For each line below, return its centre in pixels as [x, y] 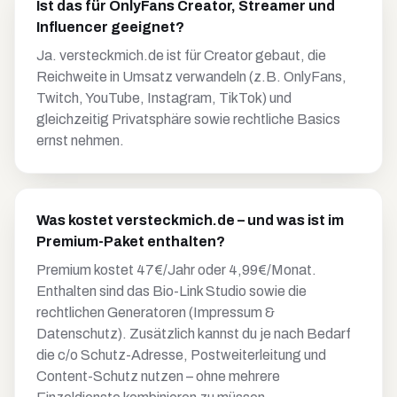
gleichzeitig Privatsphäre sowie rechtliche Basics [188, 119]
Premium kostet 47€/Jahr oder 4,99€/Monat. [176, 270]
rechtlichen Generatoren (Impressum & [156, 312]
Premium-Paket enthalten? [131, 241]
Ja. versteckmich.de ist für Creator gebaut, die [181, 55]
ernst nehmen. [80, 140]
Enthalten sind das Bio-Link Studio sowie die [171, 291]
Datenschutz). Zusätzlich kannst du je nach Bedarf [194, 334]
